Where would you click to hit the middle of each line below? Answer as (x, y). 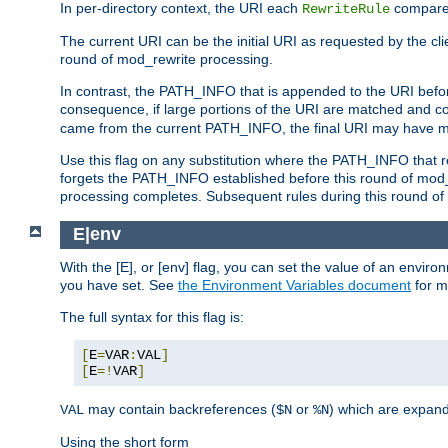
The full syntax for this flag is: (152, 316)
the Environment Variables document (294, 284)
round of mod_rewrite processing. (166, 59)
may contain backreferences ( (180, 408)
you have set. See (119, 284)
